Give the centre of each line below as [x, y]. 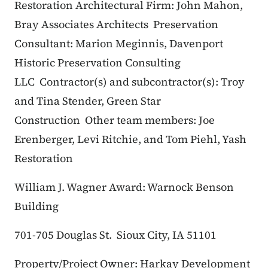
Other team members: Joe [150, 120]
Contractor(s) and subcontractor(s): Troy [142, 82]
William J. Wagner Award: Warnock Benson [124, 187]
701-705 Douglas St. [63, 235]
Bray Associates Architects [83, 25]
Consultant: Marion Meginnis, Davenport [119, 44]
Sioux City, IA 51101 [167, 235]
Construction [48, 120]
